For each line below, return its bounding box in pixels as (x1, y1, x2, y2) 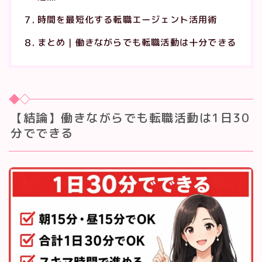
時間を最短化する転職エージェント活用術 (37, 13, 218, 26)
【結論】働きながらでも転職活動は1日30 (11, 109, 250, 126)
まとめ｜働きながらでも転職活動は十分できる (37, 36, 236, 49)
